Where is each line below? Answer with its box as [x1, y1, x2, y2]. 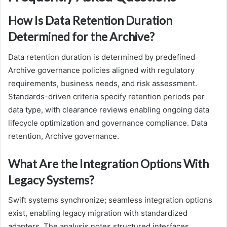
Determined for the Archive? [8, 29, 155, 44]
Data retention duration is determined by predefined [8, 52, 195, 62]
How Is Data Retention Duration [8, 13, 172, 28]
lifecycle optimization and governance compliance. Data [8, 118, 207, 128]
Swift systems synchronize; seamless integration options [8, 195, 212, 205]
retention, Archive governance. [8, 131, 119, 141]
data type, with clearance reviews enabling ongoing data [8, 104, 209, 115]
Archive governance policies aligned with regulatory [8, 65, 195, 75]
